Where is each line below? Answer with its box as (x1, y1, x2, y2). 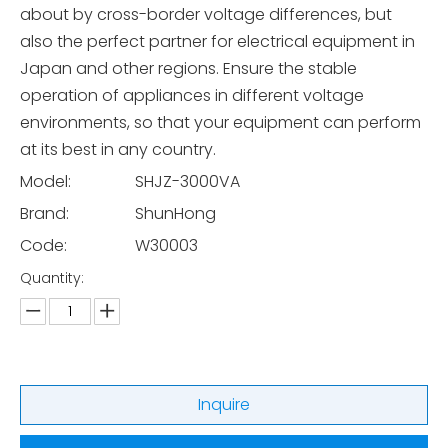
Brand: (20, 202, 69, 225)
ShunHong (135, 202, 216, 225)
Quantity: (20, 268, 84, 288)
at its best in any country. (20, 138, 216, 161)
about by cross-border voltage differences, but (20, 3, 392, 26)
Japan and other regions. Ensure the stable (20, 57, 357, 80)
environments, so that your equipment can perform (20, 111, 421, 134)
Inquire (198, 393, 250, 416)
